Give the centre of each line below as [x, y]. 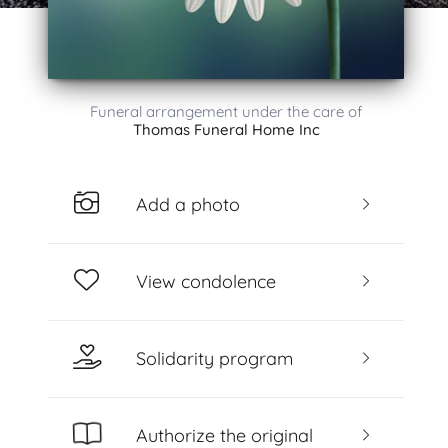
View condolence [205, 281]
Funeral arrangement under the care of [226, 111]
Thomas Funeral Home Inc [226, 129]
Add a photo [187, 204]
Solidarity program [214, 358]
